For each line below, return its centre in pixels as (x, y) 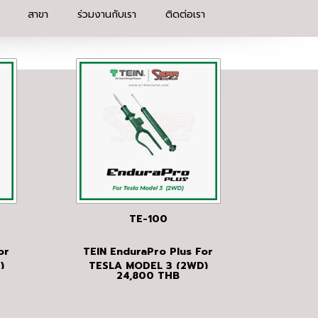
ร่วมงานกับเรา (106, 15)
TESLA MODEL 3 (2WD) (148, 266)
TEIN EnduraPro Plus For (148, 252)
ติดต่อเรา (185, 15)
